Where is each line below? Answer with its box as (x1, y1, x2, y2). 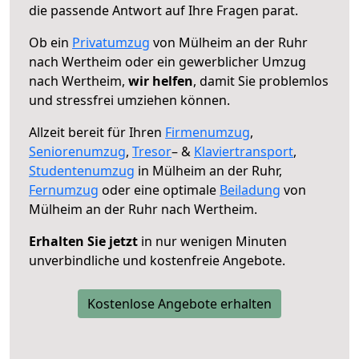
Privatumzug (72, 33, 150, 51)
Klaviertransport (194, 142, 293, 160)
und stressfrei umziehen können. (29, 91, 230, 109)
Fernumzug (29, 180, 99, 199)
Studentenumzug (29, 161, 135, 179)
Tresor (132, 142, 171, 160)
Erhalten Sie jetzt (29, 232, 138, 250)
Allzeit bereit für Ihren (29, 123, 165, 141)
